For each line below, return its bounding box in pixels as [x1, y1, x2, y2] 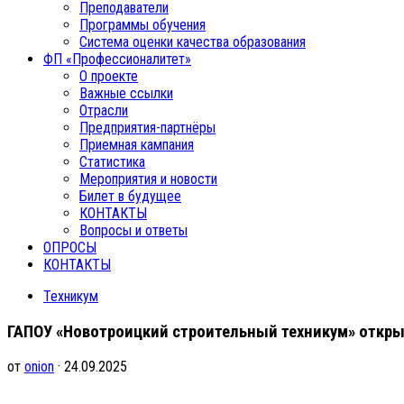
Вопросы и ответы [79, 222, 188, 239]
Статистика [79, 153, 145, 170]
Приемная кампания [79, 136, 194, 153]
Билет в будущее [79, 188, 181, 205]
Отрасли [79, 102, 128, 119]
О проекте [79, 68, 138, 85]
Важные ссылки [79, 85, 173, 102]
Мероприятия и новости [79, 170, 217, 188]
